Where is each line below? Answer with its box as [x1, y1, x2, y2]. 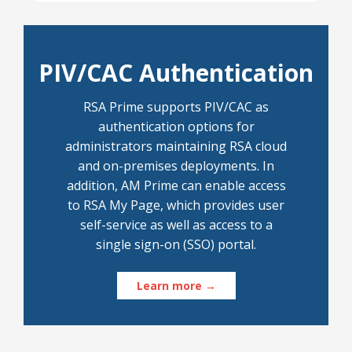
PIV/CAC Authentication [38, 57, 313, 90]
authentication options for [97, 118, 255, 136]
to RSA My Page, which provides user [68, 196, 284, 214]
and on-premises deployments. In [78, 157, 274, 175]
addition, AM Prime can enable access [66, 177, 286, 195]
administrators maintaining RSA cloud [65, 137, 287, 156]
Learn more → [136, 278, 216, 294]
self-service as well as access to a [79, 216, 273, 234]
